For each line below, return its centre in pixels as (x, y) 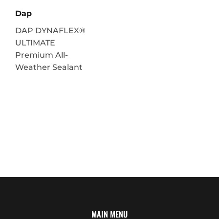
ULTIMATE (35, 43)
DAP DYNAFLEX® (50, 30)
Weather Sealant (49, 67)
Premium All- (42, 55)
